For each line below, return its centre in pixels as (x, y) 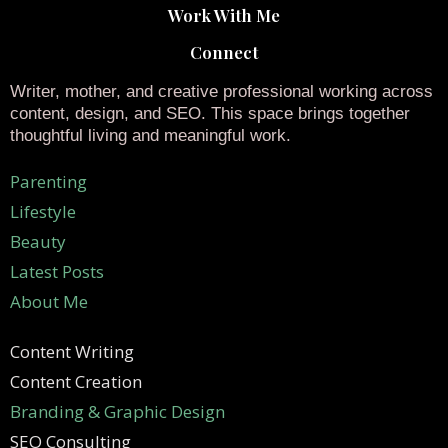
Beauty (38, 241)
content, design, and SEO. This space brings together (210, 113)
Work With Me (224, 14)
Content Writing (72, 351)
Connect (224, 51)
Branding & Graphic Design (119, 411)
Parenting (48, 181)
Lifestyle (43, 211)
